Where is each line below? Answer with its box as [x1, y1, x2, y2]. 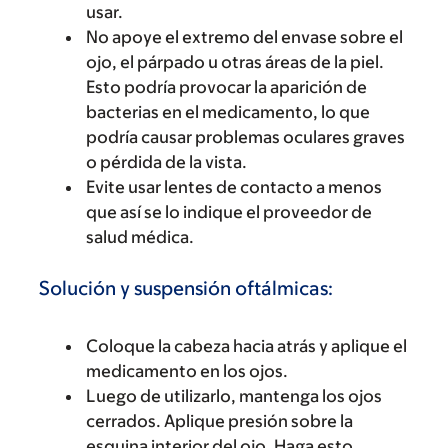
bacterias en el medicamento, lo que [86, 101, 370, 122]
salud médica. [86, 226, 194, 247]
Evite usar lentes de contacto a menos [86, 176, 382, 197]
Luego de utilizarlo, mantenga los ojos [86, 385, 382, 406]
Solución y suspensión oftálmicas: [39, 276, 333, 299]
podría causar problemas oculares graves [86, 126, 405, 147]
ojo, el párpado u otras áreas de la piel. [86, 51, 384, 72]
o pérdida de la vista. [86, 151, 247, 172]
